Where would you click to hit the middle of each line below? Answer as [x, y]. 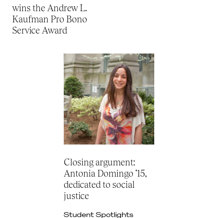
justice [76, 195]
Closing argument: [99, 162]
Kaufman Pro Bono [50, 19]
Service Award [42, 30]
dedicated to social [99, 184]
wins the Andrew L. [50, 8]
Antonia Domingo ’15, [105, 173]
